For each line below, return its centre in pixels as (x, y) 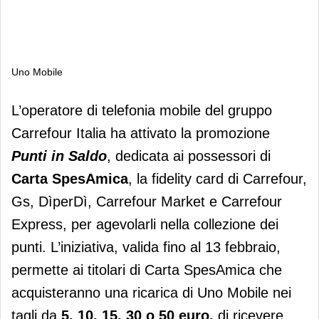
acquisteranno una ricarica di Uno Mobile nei (151, 292)
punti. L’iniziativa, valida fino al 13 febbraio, (146, 247)
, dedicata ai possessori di (189, 156)
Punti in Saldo (59, 156)
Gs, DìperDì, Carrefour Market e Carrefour (147, 201)
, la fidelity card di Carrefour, (218, 178)
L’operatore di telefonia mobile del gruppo (142, 110)
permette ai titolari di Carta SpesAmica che (147, 270)
